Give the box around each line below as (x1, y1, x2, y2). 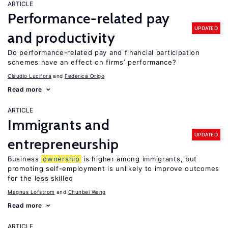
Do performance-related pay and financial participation (8, 48, 200, 56)
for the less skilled (8, 174, 73, 182)
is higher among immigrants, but (81, 155, 197, 163)
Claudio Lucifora (8, 73, 51, 79)
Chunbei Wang (68, 189, 106, 195)
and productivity (8, 29, 116, 46)
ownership (43, 155, 80, 163)
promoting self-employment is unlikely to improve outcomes (8, 164, 219, 173)
